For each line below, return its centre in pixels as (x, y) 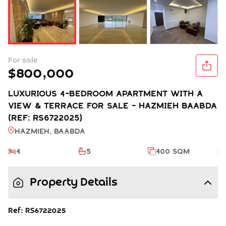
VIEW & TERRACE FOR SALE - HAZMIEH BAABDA (112, 106)
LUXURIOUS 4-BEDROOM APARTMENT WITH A (105, 94)
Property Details (74, 183)
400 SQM (173, 151)
